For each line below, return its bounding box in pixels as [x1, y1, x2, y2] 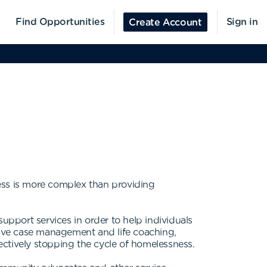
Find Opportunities [15, 17, 105, 27]
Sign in [226, 17, 257, 27]
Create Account [129, 18, 202, 27]
